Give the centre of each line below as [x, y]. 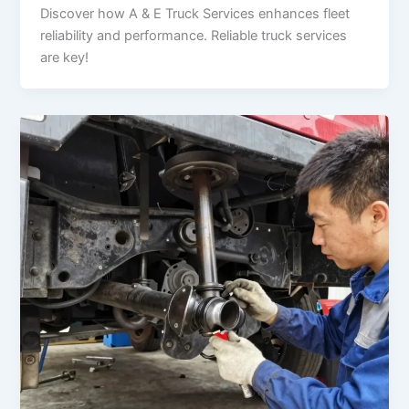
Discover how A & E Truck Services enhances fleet [195, 13]
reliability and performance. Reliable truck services [194, 35]
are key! [65, 57]
